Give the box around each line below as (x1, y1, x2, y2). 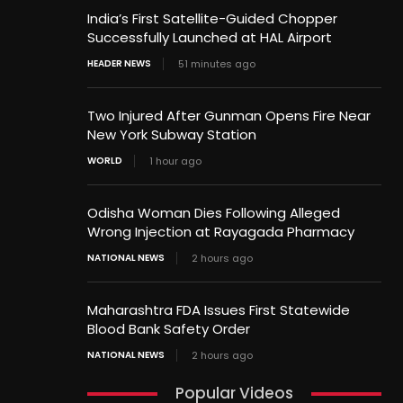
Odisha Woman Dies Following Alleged (87, 203, 341, 223)
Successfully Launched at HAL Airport (87, 28, 333, 48)
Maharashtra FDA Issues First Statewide (87, 300, 351, 320)
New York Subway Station (87, 125, 257, 145)
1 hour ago (149, 154, 202, 169)
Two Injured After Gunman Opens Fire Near (87, 106, 372, 126)
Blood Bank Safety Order (87, 319, 251, 339)
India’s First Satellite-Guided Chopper (87, 9, 338, 29)
